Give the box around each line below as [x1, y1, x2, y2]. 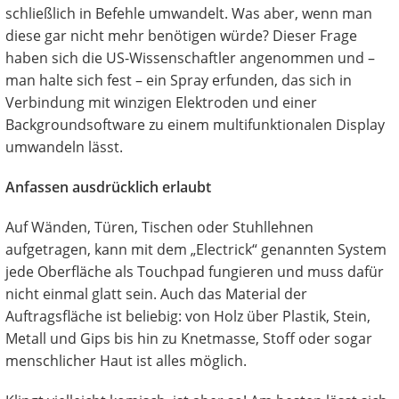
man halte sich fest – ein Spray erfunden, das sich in [5, 70, 352, 91]
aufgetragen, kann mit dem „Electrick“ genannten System [5, 240, 387, 260]
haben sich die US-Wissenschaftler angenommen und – [5, 48, 375, 69]
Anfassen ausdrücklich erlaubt [5, 177, 211, 198]
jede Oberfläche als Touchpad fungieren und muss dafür [5, 262, 384, 282]
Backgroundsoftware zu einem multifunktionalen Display [5, 115, 385, 135]
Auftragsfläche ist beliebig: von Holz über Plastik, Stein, [5, 306, 370, 327]
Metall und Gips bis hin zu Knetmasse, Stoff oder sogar [5, 329, 372, 349]
